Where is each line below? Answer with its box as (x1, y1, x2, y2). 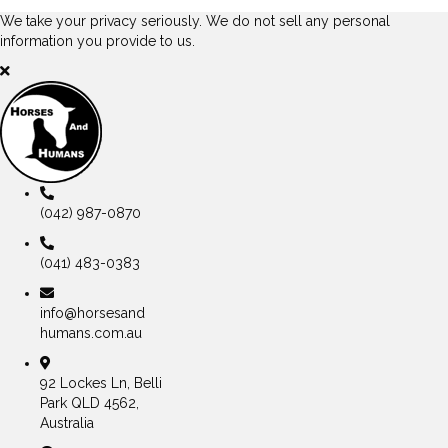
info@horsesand (40, 305, 145, 321)
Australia (40, 415, 94, 431)
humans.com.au (40, 325, 142, 341)
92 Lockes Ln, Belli (40, 375, 162, 391)
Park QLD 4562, (40, 395, 139, 411)
